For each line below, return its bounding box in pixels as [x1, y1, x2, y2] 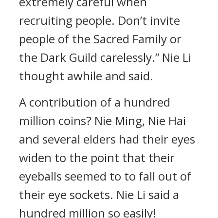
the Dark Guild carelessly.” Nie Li [19, 49, 191, 65]
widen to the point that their [19, 149, 175, 165]
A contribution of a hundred [19, 94, 170, 110]
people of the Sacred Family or [19, 31, 182, 47]
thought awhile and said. [19, 68, 153, 84]
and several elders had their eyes [19, 131, 195, 147]
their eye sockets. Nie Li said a [19, 186, 179, 202]
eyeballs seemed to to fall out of [19, 168, 191, 184]
